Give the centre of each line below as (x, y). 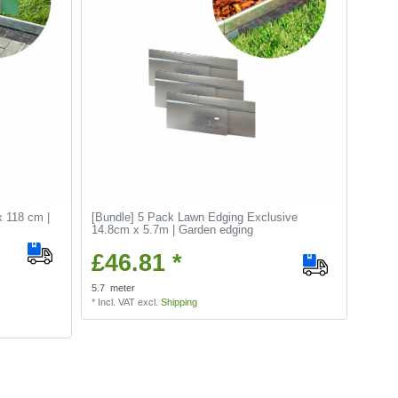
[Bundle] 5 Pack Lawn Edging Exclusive (195, 218)
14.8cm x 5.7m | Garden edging (173, 230)
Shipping (179, 302)
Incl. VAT (117, 302)
